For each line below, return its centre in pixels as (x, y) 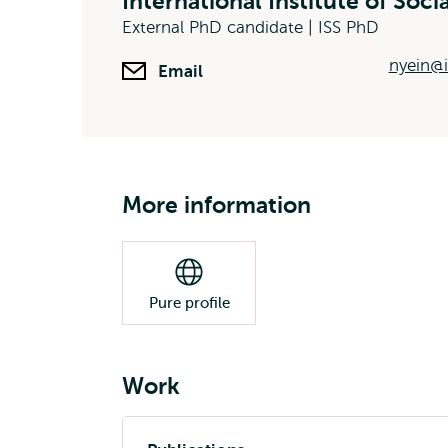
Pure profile (189, 303)
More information (216, 205)
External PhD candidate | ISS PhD (250, 27)
